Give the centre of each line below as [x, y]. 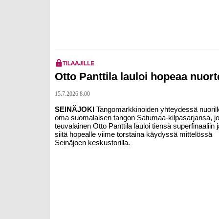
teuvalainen [74, 126]
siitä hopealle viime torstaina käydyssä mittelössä [133, 134]
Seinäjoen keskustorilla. [92, 142]
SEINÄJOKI [76, 109]
